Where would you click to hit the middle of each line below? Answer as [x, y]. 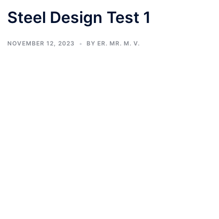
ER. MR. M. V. [119, 43]
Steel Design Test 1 [79, 17]
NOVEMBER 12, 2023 [41, 43]
